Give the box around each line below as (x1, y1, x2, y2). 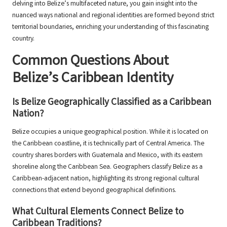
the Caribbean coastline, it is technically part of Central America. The (12, 139, 204, 149)
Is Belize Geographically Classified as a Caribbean (12, 96, 211, 110)
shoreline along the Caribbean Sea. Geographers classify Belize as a (12, 162, 203, 173)
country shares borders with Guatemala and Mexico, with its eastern (12, 150, 203, 161)
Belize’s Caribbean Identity (12, 68, 173, 90)
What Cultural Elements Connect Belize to (12, 205, 183, 219)
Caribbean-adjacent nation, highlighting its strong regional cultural (12, 174, 199, 184)
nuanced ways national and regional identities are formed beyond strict (12, 11, 214, 21)
